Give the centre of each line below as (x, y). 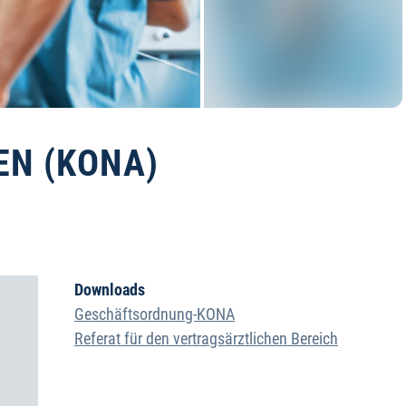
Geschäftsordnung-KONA (155, 314)
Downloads (110, 290)
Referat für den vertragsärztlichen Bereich (206, 338)
